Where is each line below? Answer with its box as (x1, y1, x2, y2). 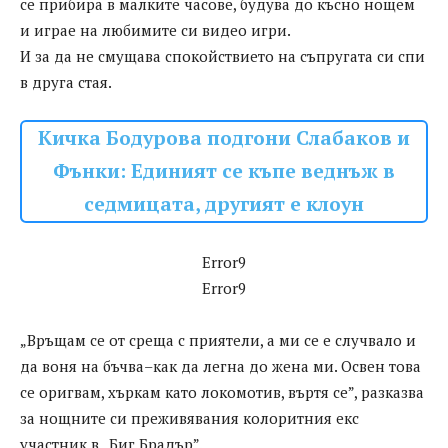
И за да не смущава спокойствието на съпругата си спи (20, 46, 425, 67)
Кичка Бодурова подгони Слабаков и (38, 125, 410, 152)
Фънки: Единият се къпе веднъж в (53, 158, 395, 185)
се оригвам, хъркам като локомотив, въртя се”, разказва (20, 382, 424, 403)
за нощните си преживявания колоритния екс (20, 408, 359, 429)
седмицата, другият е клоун (84, 191, 364, 218)
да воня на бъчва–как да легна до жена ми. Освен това (20, 356, 421, 377)
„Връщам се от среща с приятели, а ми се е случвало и (20, 330, 416, 351)
